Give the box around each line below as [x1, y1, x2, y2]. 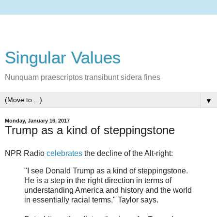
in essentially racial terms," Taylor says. [24, 195, 158, 204]
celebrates [46, 149, 82, 157]
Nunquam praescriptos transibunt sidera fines [5, 73, 160, 81]
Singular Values [5, 48, 121, 67]
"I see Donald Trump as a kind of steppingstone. [24, 166, 188, 175]
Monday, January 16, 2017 [5, 118, 70, 124]
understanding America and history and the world [24, 186, 192, 194]
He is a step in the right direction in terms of [24, 176, 171, 185]
